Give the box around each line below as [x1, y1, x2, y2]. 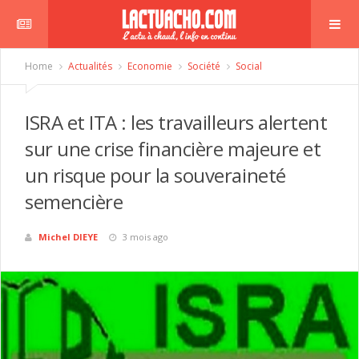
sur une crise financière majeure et [25, 135, 321, 162]
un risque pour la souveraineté [25, 162, 286, 188]
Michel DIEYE [38, 231, 98, 244]
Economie [125, 59, 172, 73]
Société [185, 59, 220, 73]
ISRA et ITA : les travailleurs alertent [25, 109, 328, 135]
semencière [25, 188, 123, 215]
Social [233, 59, 262, 73]
